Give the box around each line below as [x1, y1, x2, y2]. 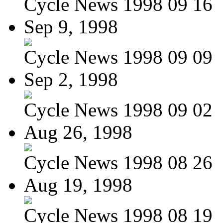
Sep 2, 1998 [24, 68, 118, 90]
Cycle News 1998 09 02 [24, 99, 213, 120]
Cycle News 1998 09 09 [24, 46, 213, 68]
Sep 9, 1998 [24, 15, 118, 37]
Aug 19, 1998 [24, 174, 132, 196]
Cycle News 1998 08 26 [24, 151, 213, 173]
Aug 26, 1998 [24, 121, 132, 143]
